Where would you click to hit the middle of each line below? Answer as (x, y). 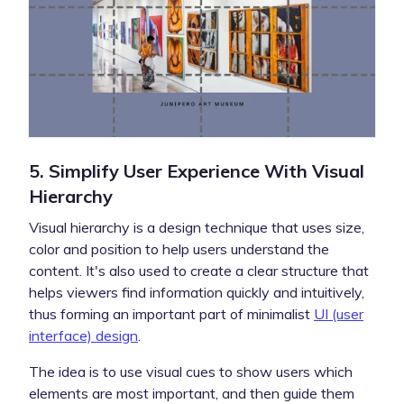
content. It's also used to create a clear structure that (199, 270)
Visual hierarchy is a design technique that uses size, (197, 227)
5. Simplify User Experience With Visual (197, 170)
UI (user (339, 313)
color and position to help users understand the (179, 248)
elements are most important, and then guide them (192, 393)
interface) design (83, 335)
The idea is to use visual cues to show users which (191, 371)
